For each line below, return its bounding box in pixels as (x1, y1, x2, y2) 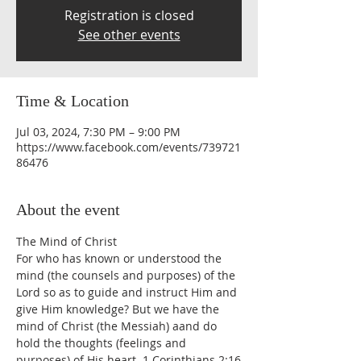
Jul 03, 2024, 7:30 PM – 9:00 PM (16, 124, 180, 139)
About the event (16, 201, 120, 218)
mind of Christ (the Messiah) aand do (16, 318, 220, 334)
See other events (77, 26, 180, 44)
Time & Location (16, 92, 129, 110)
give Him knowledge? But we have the (16, 301, 222, 317)
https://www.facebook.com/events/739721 (16, 139, 241, 155)
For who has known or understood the (16, 251, 225, 266)
